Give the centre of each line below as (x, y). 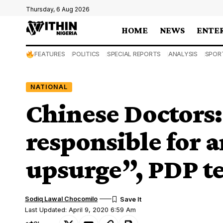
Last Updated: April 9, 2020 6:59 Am (81, 210)
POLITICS (86, 54)
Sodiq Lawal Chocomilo (61, 199)
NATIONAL (49, 87)
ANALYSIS (183, 54)
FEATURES (50, 54)
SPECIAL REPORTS (134, 54)
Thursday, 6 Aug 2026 (58, 9)
